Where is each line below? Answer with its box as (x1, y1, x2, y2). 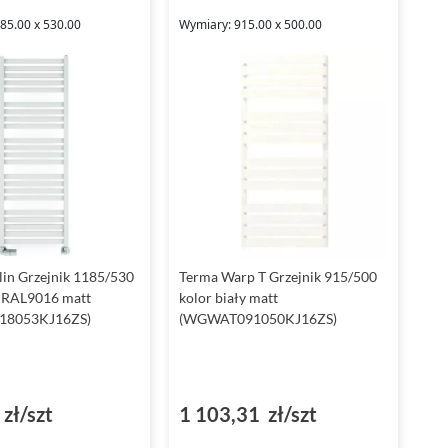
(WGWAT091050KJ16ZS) (178, 310, 337, 328)
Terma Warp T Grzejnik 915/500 (178, 268, 377, 286)
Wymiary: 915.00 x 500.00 (178, 16, 322, 33)
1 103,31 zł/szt (178, 402, 317, 427)
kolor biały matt (178, 289, 278, 307)
